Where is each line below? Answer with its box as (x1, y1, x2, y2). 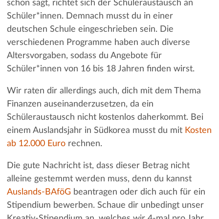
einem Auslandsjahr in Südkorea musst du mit (6, 126, 185, 135)
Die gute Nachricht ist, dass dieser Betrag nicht (6, 161, 190, 170)
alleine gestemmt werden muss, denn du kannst (6, 174, 192, 183)
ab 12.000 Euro (6, 139, 66, 148)
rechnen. (65, 139, 105, 148)
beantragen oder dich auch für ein (70, 187, 205, 197)
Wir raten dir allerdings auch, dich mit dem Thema (6, 86, 201, 95)
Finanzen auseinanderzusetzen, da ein (6, 99, 153, 109)
